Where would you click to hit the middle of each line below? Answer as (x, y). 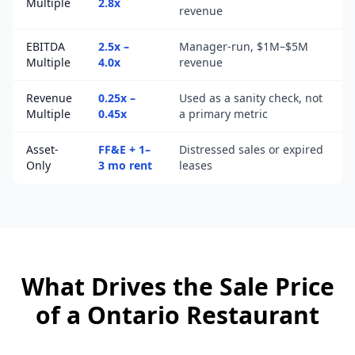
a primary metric (223, 114)
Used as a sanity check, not (251, 98)
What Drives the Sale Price (177, 286)
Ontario (134, 315)
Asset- (42, 149)
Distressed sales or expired (251, 149)
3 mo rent (125, 165)
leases (196, 165)
